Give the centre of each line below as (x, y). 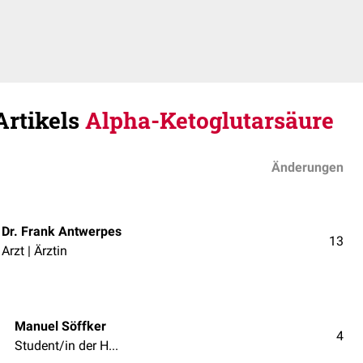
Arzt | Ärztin (34, 250)
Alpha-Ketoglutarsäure (209, 120)
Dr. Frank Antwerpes (62, 231)
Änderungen (307, 167)
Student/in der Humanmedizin (113, 345)
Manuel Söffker (60, 326)
